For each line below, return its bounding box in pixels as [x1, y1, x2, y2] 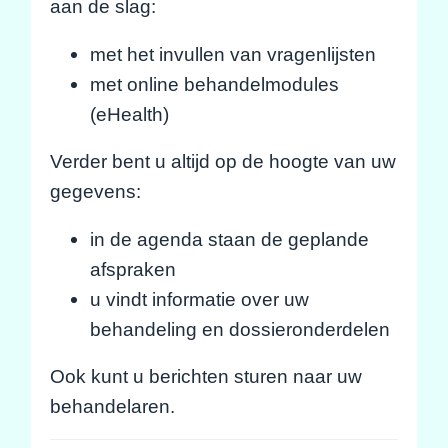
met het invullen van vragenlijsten [89, 42, 376, 65]
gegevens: [49, 180, 141, 203]
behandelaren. [49, 395, 175, 418]
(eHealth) [89, 102, 169, 125]
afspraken [89, 257, 176, 280]
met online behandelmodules [89, 72, 339, 95]
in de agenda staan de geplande [89, 227, 369, 250]
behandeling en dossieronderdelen [89, 317, 390, 340]
